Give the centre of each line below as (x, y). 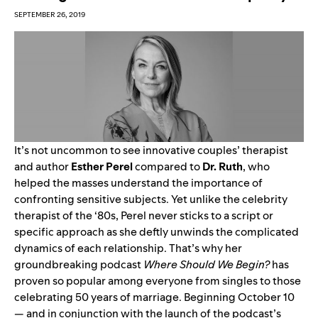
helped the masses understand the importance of (138, 182)
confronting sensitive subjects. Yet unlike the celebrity (151, 199)
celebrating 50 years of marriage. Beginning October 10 (154, 297)
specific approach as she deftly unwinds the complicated (157, 231)
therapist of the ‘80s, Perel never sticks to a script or (144, 215)
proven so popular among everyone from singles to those (158, 280)
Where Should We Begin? (207, 264)
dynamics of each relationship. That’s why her (128, 248)
